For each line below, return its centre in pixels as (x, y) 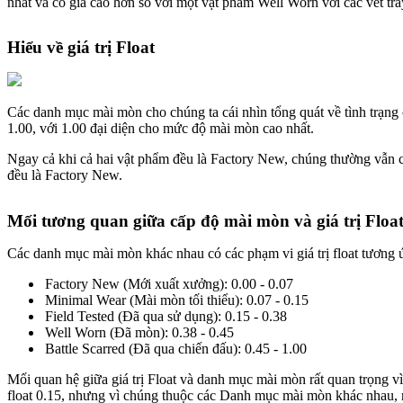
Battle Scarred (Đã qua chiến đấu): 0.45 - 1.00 (176, 348)
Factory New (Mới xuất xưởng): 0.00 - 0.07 (169, 283)
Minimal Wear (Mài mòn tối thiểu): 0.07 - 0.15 (177, 300)
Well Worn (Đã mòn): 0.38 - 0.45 (139, 332)
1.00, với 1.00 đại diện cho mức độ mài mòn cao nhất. (161, 129)
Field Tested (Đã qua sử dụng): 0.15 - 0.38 (166, 316)
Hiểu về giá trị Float (81, 48)
